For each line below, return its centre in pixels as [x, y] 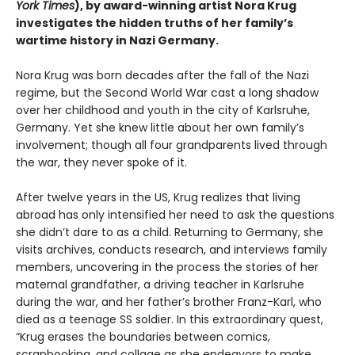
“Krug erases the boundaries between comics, [143, 337]
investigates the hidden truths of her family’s [155, 23]
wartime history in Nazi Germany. [117, 40]
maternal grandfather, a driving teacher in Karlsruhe [160, 284]
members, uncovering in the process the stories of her [167, 267]
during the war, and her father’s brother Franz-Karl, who [169, 302]
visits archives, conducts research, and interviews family [172, 250]
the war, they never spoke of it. [101, 162]
